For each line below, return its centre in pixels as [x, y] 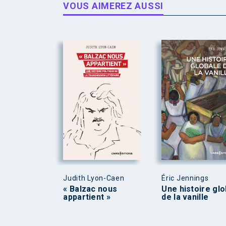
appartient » [87, 197]
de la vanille [185, 197]
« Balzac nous [90, 189]
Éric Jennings [185, 178]
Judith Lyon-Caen [94, 178]
